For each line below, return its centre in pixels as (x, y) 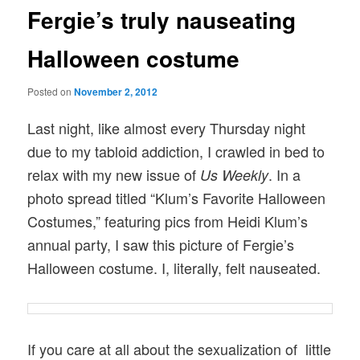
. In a (285, 174)
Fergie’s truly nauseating (162, 20)
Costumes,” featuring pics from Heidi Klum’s (168, 221)
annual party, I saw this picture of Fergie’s (161, 244)
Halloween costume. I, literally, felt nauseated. (174, 267)
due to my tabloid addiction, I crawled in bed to (176, 151)
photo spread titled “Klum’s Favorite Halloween (177, 197)
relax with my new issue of (114, 174)
